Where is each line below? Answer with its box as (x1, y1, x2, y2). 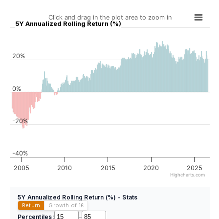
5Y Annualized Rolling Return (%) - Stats (18, 193, 138, 201)
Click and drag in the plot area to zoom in (48, 13, 172, 21)
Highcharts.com (170, 172, 205, 178)
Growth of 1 (48, 201, 81, 209)
